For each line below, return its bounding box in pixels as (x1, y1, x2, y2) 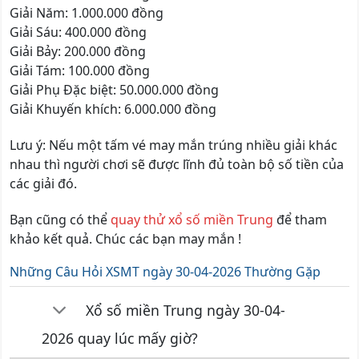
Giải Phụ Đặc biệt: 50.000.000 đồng (10, 81, 219, 99)
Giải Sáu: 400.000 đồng (10, 23, 147, 42)
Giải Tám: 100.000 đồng (10, 62, 150, 80)
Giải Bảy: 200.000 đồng (10, 42, 146, 61)
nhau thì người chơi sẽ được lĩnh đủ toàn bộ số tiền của (10, 155, 344, 173)
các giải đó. (10, 174, 77, 192)
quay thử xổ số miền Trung (111, 210, 273, 228)
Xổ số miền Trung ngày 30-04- (86, 300, 286, 320)
